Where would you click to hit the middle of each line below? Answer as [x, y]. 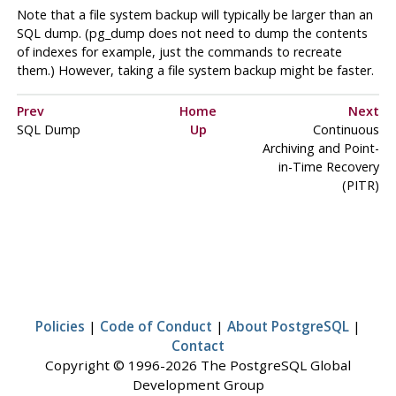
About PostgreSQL [288, 327]
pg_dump [117, 33]
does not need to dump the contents [256, 33]
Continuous [346, 130]
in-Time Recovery [328, 167]
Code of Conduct [156, 327]
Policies [60, 327]
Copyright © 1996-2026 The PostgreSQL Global [198, 366]
